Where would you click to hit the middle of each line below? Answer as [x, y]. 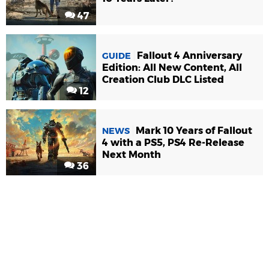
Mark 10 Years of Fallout [194, 130]
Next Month [131, 154]
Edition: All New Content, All [172, 67]
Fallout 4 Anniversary [189, 55]
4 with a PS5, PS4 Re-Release [173, 142]
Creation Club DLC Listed [163, 79]
